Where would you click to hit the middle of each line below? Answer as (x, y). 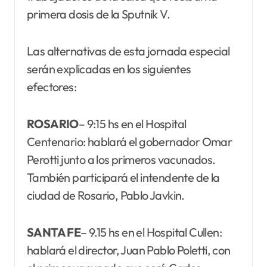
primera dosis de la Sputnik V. (100, 14)
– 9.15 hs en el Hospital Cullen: (151, 232)
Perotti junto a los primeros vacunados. (121, 159)
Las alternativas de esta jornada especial (128, 51)
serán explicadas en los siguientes (109, 69)
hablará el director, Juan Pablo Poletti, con (129, 250)
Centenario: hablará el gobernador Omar (130, 141)
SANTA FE (54, 232)
